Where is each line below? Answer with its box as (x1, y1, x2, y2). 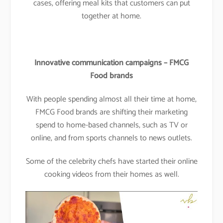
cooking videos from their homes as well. (44, 167, 179, 181)
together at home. (82, 9, 141, 23)
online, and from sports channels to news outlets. (31, 131, 192, 145)
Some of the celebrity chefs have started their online (25, 154, 198, 168)
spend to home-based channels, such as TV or (35, 118, 188, 132)
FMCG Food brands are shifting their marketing (35, 105, 188, 119)
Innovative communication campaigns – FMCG (34, 56, 189, 70)
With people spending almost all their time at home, (26, 92, 197, 106)
